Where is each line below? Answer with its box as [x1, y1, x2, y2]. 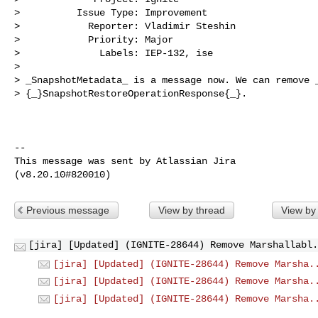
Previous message [26, 204, 109, 216]
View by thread [158, 204, 225, 216]
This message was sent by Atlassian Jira [14, 155, 236, 167]
